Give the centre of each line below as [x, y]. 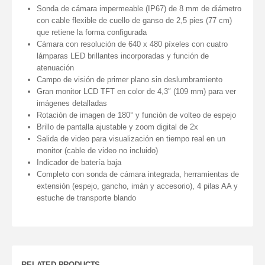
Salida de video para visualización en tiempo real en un [131, 139]
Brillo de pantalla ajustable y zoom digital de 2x [118, 127]
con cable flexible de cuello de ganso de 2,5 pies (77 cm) [135, 21]
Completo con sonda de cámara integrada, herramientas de [138, 174]
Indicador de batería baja [79, 163]
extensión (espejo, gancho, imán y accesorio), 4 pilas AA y [138, 186]
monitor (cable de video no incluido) [98, 151]
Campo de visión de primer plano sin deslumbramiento [130, 80]
